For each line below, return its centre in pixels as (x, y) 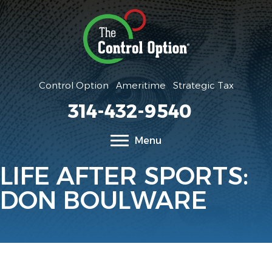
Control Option (73, 85)
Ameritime (141, 86)
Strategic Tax (203, 86)
